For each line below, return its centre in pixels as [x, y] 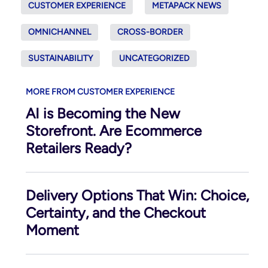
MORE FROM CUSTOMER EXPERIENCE [100, 92]
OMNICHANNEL [59, 32]
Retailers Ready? [78, 148]
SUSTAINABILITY [60, 58]
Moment [52, 230]
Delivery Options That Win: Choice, [137, 195]
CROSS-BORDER [150, 32]
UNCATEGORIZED [154, 58]
